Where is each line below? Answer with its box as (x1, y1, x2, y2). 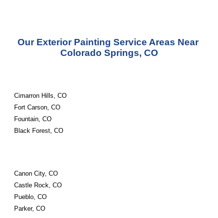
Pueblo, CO (14, 193, 47, 200)
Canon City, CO (14, 170, 58, 177)
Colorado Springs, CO (60, 48, 158, 58)
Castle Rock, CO (14, 182, 62, 189)
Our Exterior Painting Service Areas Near (17, 37, 199, 47)
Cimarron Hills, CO (14, 92, 67, 99)
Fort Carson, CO (14, 104, 61, 111)
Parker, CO (14, 205, 46, 212)
